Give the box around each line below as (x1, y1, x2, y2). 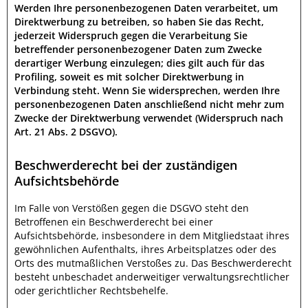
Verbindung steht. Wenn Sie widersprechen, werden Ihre (14, 84, 280, 97)
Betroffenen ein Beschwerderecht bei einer (14, 215, 213, 228)
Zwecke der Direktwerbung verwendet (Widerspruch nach (14, 111, 283, 124)
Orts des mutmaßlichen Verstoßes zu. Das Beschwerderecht (14, 256, 291, 269)
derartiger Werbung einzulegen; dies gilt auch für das (14, 56, 265, 69)
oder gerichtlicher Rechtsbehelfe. (14, 284, 168, 297)
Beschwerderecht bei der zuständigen (14, 157, 237, 173)
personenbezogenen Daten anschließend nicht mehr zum (14, 98, 284, 111)
